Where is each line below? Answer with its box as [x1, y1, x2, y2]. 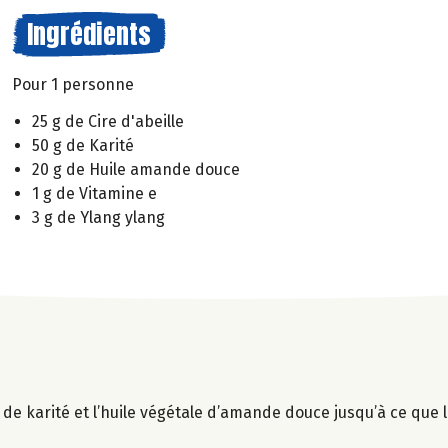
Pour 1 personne [12, 75, 134, 94]
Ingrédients [27, 14, 151, 54]
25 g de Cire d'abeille [32, 111, 184, 131]
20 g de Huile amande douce [32, 159, 240, 179]
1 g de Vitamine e [32, 183, 157, 203]
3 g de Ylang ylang [32, 207, 165, 227]
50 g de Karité [32, 135, 134, 155]
